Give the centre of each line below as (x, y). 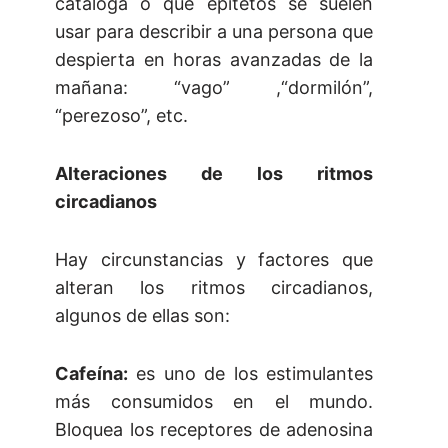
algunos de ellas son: (142, 316)
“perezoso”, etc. (121, 116)
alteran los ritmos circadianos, (214, 288)
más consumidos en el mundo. (214, 402)
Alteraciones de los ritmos (214, 174)
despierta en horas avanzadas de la (214, 60)
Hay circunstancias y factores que (214, 260)
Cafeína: (91, 374)
